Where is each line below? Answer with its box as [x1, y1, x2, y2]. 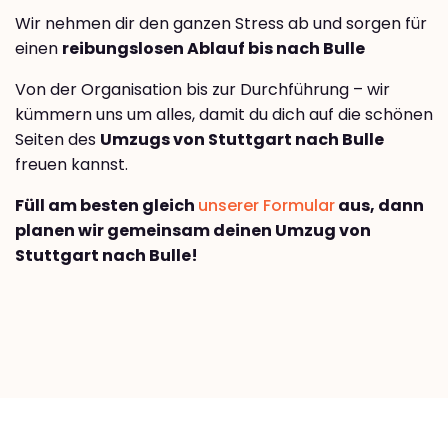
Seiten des [15, 127, 100, 151]
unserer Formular [198, 193, 335, 217]
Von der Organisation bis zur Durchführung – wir [15, 77, 390, 101]
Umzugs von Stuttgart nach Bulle [100, 127, 384, 151]
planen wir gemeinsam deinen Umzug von [15, 218, 371, 242]
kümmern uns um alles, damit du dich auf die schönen [15, 102, 433, 126]
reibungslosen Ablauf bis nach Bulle [62, 36, 365, 60]
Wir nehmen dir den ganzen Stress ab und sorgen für [15, 11, 427, 35]
